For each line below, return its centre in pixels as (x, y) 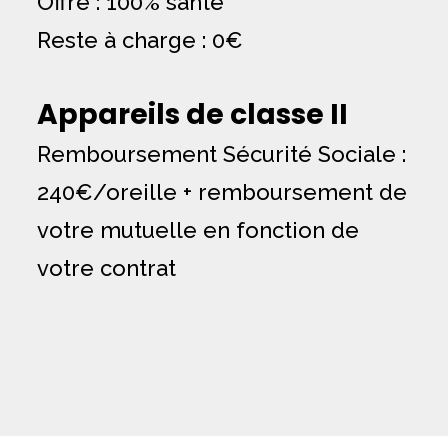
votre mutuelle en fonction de (197, 230)
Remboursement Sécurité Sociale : (221, 154)
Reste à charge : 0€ (139, 40)
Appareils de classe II (192, 114)
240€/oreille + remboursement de (221, 192)
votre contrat (106, 268)
